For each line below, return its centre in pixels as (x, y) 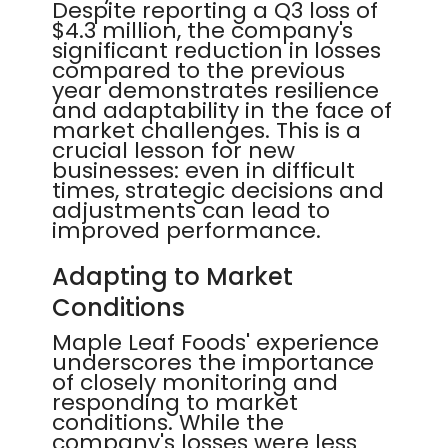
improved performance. (186, 230)
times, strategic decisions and (218, 190)
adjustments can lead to (191, 210)
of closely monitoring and (195, 382)
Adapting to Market (172, 276)
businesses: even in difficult (204, 170)
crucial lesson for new (173, 150)
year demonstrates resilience (216, 90)
